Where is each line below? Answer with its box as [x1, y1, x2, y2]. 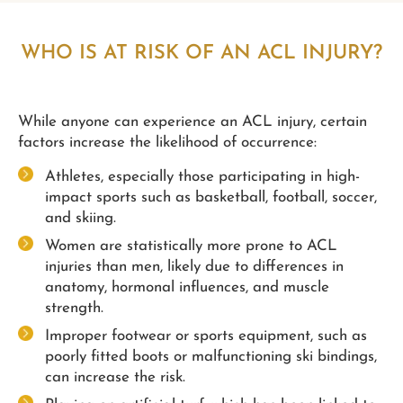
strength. [45, 300, 103, 316]
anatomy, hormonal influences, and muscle [45, 279, 329, 295]
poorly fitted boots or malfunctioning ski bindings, [45, 348, 377, 364]
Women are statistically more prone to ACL [45, 237, 337, 254]
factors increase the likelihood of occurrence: [18, 135, 317, 151]
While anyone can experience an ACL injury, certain [18, 114, 367, 130]
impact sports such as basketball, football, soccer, [45, 189, 377, 205]
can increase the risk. [45, 369, 185, 385]
